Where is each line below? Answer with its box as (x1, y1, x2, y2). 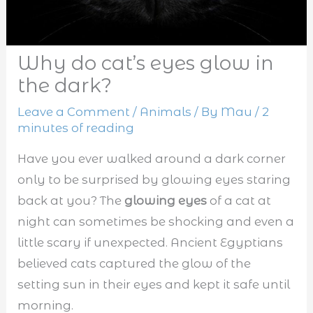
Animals (140, 105, 192, 119)
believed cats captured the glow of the (17, 256, 252, 270)
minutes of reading (17, 121, 135, 136)
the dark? (17, 74, 112, 98)
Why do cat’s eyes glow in (17, 52, 275, 75)
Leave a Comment (17, 105, 131, 119)
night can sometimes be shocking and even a (17, 214, 295, 228)
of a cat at (207, 193, 272, 208)
